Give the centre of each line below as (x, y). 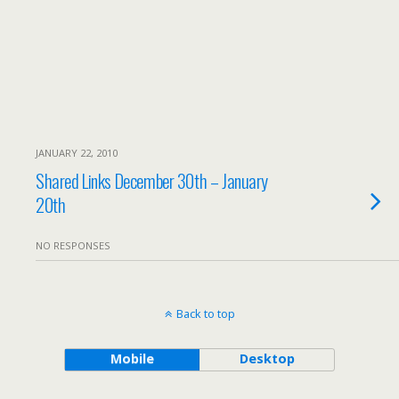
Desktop (267, 358)
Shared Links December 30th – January (152, 180)
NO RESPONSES (73, 245)
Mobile (132, 358)
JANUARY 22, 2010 (77, 153)
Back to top (205, 313)
